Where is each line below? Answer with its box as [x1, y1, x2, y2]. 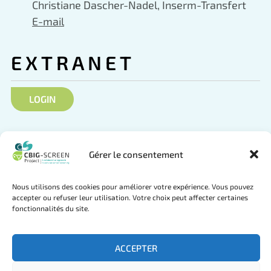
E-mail [32, 14, 64, 28]
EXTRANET [11, 50, 135, 74]
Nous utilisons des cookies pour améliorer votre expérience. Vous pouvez [12, 181, 253, 191]
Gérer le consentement [89, 149, 183, 160]
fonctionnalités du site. [12, 203, 90, 212]
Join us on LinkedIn [175, 196, 260, 208]
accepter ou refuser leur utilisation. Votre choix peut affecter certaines [12, 192, 248, 201]
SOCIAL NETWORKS [11, 131, 236, 154]
